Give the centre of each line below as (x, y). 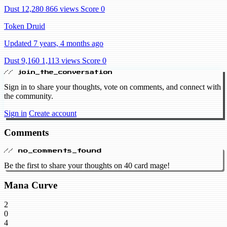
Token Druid (25, 26)
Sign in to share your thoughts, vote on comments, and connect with (112, 87)
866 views (62, 9)
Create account (53, 113)
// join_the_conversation (58, 72)
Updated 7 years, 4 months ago (54, 43)
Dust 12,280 (24, 9)
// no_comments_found (53, 151)
